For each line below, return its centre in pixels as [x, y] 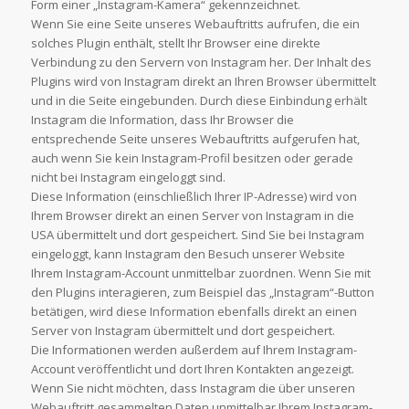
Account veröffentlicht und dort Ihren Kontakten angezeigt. [192, 369]
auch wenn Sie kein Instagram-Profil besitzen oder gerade [192, 158]
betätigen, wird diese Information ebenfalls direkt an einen [194, 312]
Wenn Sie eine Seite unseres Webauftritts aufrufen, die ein [195, 24]
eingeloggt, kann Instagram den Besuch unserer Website [188, 254]
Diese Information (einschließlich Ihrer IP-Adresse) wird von [194, 197]
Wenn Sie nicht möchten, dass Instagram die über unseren [193, 388]
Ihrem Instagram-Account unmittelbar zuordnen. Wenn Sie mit [200, 273]
